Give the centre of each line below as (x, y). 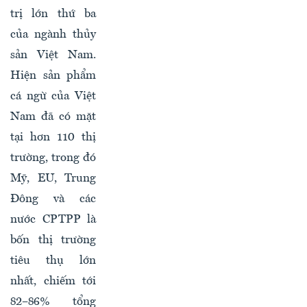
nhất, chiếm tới (53, 282)
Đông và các (53, 199)
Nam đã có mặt (53, 117)
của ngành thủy (53, 35)
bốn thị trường (53, 241)
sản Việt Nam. (53, 56)
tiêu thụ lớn (53, 261)
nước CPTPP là (53, 220)
